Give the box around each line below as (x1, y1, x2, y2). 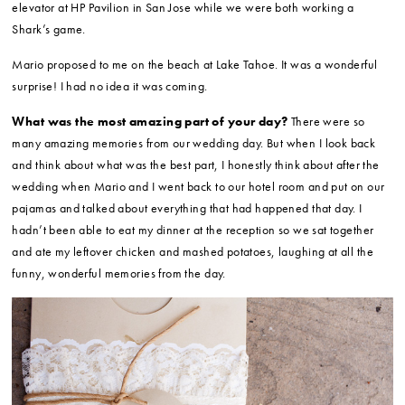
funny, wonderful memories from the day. (12, 265, 226, 282)
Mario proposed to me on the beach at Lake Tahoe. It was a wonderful (12, 56, 378, 73)
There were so (287, 113, 365, 130)
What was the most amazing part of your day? (12, 113, 288, 130)
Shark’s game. (12, 21, 86, 38)
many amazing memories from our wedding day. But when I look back (12, 135, 376, 152)
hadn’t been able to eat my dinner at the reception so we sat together (12, 221, 374, 239)
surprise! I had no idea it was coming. (12, 78, 208, 95)
